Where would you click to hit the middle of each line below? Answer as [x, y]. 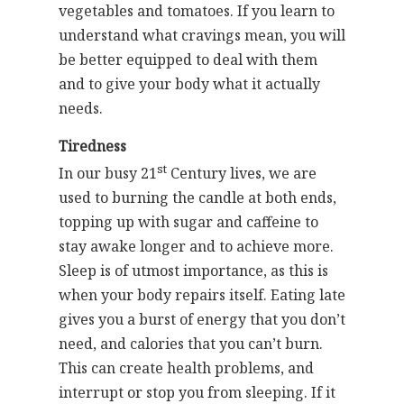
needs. [81, 108]
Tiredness [92, 146]
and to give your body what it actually [189, 84]
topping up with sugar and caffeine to [188, 222]
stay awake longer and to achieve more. [196, 247]
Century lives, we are [242, 174]
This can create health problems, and [186, 368]
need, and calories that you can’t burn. [191, 344]
